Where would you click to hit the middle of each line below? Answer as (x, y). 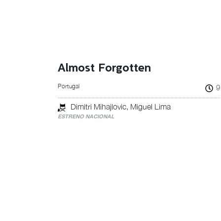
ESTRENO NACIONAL (86, 116)
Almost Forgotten (104, 68)
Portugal (69, 86)
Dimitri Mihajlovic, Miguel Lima (121, 107)
